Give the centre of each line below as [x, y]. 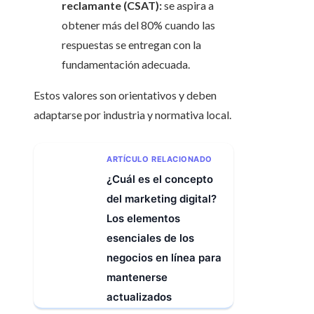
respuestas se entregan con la [131, 45]
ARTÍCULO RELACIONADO [159, 159]
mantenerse [137, 278]
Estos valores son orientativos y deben [125, 95]
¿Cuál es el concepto [160, 179]
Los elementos [143, 219]
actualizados [139, 297]
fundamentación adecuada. [126, 64]
